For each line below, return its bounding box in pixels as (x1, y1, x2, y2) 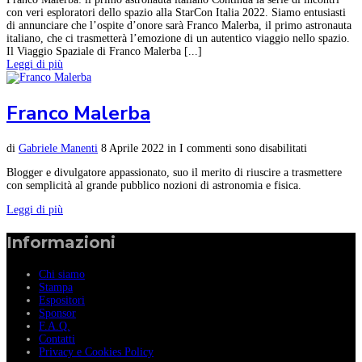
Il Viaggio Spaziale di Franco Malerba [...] (6, 44, 202, 57)
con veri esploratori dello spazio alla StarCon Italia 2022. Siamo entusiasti (6, 6, 346, 19)
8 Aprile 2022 (101, 141, 164, 154)
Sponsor (39, 306, 76, 319)
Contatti (39, 332, 75, 345)
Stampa (39, 280, 73, 293)
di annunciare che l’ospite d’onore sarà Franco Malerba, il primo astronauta (6, 19, 351, 32)
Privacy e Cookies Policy (39, 345, 154, 358)
